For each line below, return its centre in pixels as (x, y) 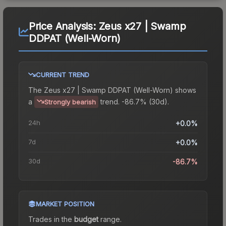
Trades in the (51, 219)
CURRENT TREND (63, 74)
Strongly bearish (70, 102)
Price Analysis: (64, 26)
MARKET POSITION (65, 204)
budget (86, 219)
